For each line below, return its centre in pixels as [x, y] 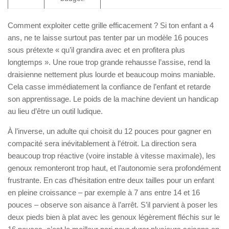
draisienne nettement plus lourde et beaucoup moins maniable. [111, 74]
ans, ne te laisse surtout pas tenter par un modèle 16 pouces [108, 37]
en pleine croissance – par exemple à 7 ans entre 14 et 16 [104, 192]
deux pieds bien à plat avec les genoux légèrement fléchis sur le [114, 217]
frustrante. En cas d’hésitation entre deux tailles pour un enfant [111, 180]
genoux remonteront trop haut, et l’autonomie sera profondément [114, 168]
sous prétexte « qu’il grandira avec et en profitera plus [96, 50]
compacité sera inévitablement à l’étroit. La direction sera [102, 143]
